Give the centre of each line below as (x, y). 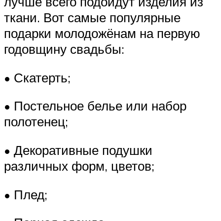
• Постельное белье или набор (95, 106)
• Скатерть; (37, 77)
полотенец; (36, 122)
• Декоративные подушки (78, 150)
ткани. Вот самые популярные (92, 18)
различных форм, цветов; (79, 166)
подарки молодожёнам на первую (102, 33)
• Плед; (26, 194)
